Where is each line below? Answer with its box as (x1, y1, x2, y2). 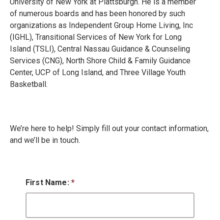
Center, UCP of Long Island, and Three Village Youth (10, 68, 186, 78)
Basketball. (10, 80, 48, 89)
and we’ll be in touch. (10, 136, 80, 145)
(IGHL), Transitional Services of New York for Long (10, 32, 182, 42)
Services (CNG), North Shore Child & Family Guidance (10, 56, 191, 66)
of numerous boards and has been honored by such (10, 9, 185, 19)
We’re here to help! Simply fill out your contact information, (10, 124, 209, 134)
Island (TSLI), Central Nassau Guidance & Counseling (10, 44, 190, 54)
